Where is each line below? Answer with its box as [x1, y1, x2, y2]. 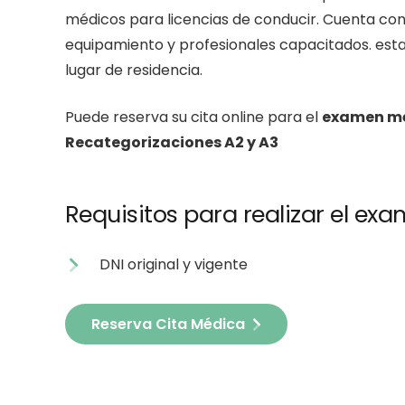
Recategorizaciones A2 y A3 [65, 132, 278, 154]
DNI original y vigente [99, 254, 249, 276]
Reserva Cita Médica [90, 313, 245, 334]
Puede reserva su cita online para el [65, 107, 322, 128]
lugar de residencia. [65, 60, 202, 81]
